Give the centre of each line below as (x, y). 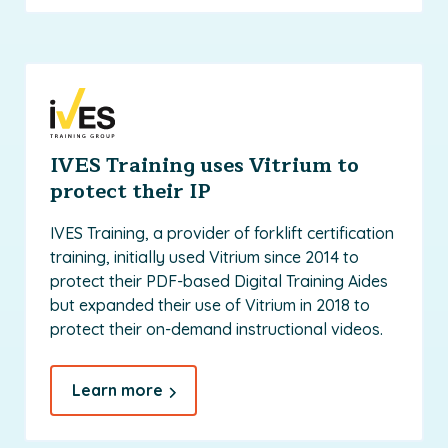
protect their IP (130, 192)
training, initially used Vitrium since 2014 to (204, 257)
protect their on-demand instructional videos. (216, 329)
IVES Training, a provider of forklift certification (222, 233)
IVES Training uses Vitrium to (204, 166)
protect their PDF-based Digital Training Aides (219, 281)
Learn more (117, 390)
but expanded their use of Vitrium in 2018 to (210, 305)
